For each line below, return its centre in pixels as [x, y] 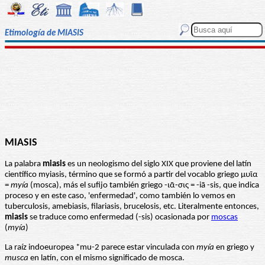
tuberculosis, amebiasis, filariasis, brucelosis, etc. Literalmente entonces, [132, 207]
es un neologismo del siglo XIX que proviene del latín [159, 164]
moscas [224, 218]
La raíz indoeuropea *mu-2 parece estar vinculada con [101, 248]
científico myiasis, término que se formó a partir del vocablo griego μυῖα [131, 175]
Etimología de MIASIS [44, 34]
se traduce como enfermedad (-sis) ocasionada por [119, 218]
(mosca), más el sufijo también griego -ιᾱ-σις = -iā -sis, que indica [144, 186]
